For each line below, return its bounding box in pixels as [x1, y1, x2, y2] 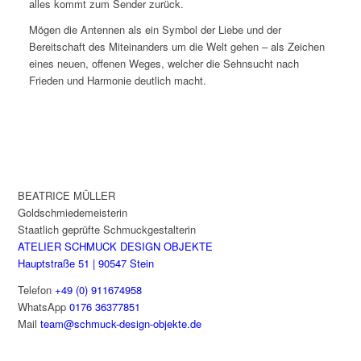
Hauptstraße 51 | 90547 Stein [18, 255, 155, 272]
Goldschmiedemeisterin [18, 205, 128, 221]
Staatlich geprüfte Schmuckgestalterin [18, 222, 197, 238]
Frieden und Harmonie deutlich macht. [28, 73, 206, 89]
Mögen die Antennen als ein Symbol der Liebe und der [28, 22, 281, 38]
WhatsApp [18, 298, 70, 314]
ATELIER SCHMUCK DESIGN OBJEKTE [18, 239, 214, 255]
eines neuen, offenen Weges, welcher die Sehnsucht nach [28, 56, 299, 72]
